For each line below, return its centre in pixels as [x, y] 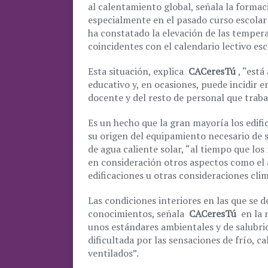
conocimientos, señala [137, 214]
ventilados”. [113, 253]
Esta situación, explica [137, 71]
